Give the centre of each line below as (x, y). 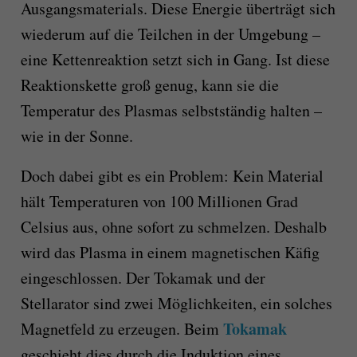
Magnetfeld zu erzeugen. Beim (122, 329)
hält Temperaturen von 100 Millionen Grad (159, 202)
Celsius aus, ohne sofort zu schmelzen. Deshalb (173, 227)
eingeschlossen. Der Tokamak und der (143, 278)
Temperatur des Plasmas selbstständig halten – (171, 111)
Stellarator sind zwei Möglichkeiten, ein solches (176, 304)
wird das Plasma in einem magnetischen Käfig (170, 253)
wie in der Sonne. (76, 136)
